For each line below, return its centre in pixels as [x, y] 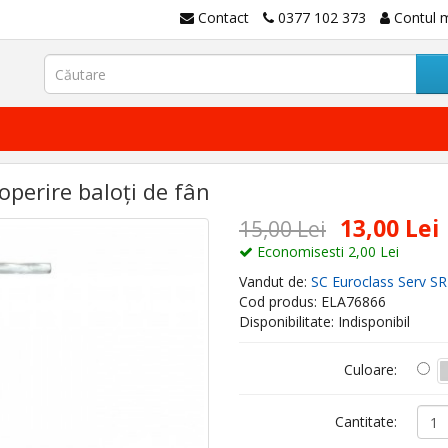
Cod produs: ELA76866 [312, 301]
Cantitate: [365, 421]
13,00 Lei [389, 228]
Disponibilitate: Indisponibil [324, 321]
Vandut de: [275, 281]
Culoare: [370, 369]
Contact [223, 17]
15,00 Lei [282, 229]
